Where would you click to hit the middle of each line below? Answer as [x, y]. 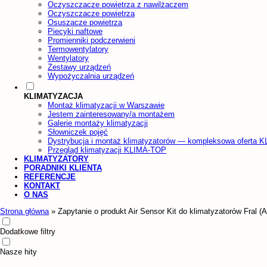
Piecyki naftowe [75, 31]
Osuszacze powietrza [85, 22]
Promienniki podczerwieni [91, 40]
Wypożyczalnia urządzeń [91, 76]
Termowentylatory [78, 49]
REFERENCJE [50, 176]
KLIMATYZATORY [56, 159]
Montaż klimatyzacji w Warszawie [106, 105]
